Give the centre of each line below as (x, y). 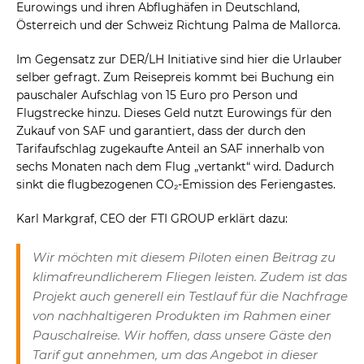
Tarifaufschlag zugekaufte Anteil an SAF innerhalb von (170, 149)
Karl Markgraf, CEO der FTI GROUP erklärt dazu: (152, 219)
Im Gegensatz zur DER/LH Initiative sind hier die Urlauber (179, 60)
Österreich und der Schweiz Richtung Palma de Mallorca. (178, 26)
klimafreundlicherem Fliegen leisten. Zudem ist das (190, 277)
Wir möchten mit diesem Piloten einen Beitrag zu (184, 258)
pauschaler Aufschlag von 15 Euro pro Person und (157, 95)
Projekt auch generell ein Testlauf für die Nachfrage (190, 297)
